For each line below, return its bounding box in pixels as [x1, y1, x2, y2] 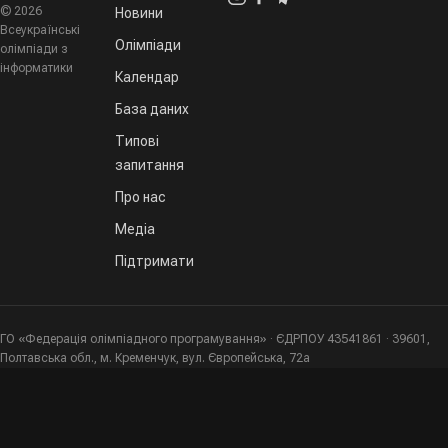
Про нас [115, 189, 166, 205]
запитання [115, 157, 184, 173]
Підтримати [115, 253, 194, 269]
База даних [115, 101, 189, 117]
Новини [115, 5, 163, 21]
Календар [115, 69, 179, 85]
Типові [115, 133, 159, 149]
